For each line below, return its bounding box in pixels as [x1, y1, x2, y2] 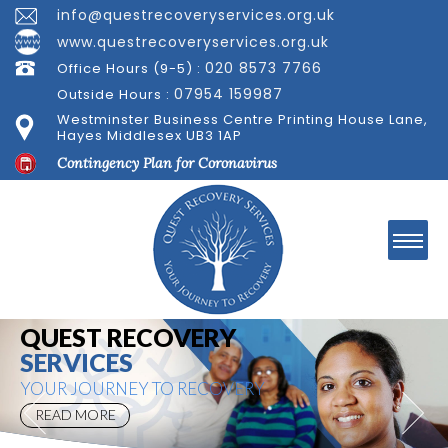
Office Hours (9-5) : [56, 59, 205, 79]
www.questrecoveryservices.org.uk [56, 31, 329, 52]
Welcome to [20, 298, 74, 320]
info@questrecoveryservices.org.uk [56, 5, 335, 26]
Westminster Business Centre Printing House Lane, [56, 109, 428, 129]
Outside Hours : [56, 85, 174, 105]
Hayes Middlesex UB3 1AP [56, 125, 242, 145]
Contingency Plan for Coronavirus [56, 153, 277, 172]
